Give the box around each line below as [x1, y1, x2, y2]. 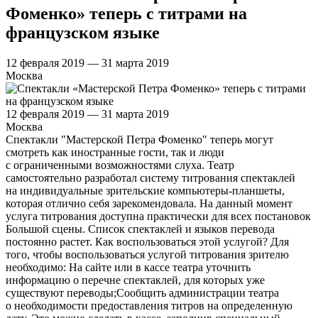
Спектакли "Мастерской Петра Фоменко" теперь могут [6, 133, 273, 146]
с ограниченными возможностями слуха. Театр [6, 158, 234, 171]
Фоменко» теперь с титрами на [6, 4, 247, 23]
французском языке [6, 23, 160, 42]
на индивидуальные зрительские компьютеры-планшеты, [6, 184, 285, 197]
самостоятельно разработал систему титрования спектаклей [6, 171, 295, 184]
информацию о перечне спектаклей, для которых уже [6, 273, 265, 286]
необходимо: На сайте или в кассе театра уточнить [6, 261, 251, 273]
